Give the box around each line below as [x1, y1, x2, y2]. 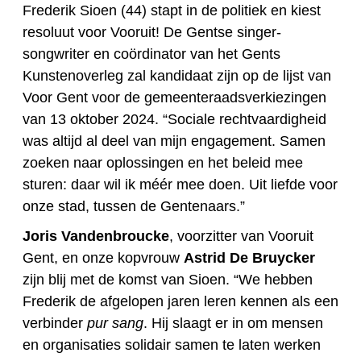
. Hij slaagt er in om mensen [143, 315, 323, 332]
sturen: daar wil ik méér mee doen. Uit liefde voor [23, 176, 338, 193]
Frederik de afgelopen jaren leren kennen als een [23, 293, 338, 310]
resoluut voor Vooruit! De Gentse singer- [23, 24, 281, 41]
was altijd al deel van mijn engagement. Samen [23, 133, 326, 150]
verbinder [23, 315, 87, 332]
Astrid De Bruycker [184, 250, 315, 267]
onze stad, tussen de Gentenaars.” [23, 198, 245, 215]
